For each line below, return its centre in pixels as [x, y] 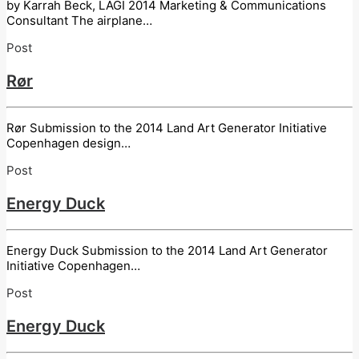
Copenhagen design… [69, 143]
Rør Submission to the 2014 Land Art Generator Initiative [167, 127]
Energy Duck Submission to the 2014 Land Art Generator [167, 250]
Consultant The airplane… [79, 20]
